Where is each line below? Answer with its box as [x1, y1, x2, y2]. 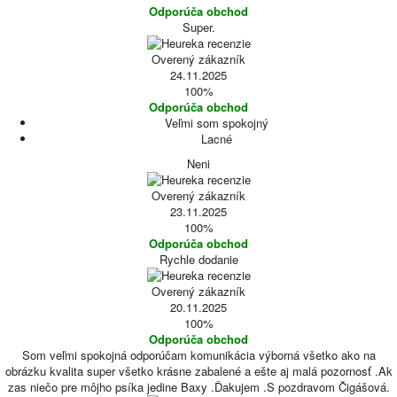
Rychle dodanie [159, 251, 238, 268]
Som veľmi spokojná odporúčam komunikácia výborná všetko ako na [21, 346, 376, 363]
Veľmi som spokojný [164, 114, 269, 131]
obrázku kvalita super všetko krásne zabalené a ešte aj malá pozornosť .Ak [4, 362, 393, 379]
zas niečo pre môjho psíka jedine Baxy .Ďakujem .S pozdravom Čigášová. [7, 378, 390, 395]
